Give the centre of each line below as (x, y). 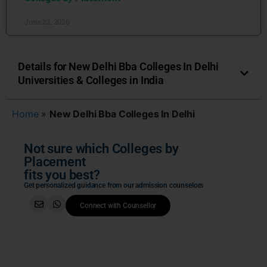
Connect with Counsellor (118, 206)
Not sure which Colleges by (101, 149)
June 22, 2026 (47, 21)
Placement (55, 162)
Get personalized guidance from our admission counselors (114, 185)
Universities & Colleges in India (91, 80)
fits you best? (62, 175)
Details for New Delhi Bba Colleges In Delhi (119, 66)
